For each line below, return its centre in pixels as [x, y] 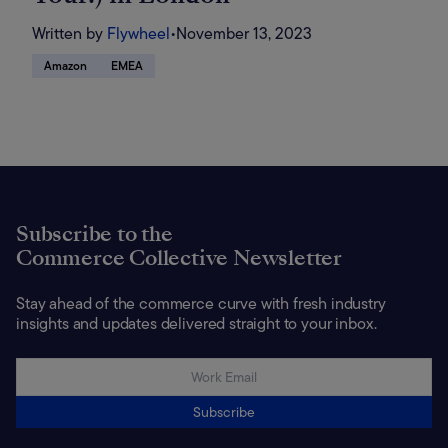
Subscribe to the [94, 234]
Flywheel [138, 34]
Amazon [65, 66]
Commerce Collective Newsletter [179, 258]
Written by [67, 34]
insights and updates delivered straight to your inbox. [196, 324]
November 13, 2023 [244, 34]
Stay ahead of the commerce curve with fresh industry [201, 304]
